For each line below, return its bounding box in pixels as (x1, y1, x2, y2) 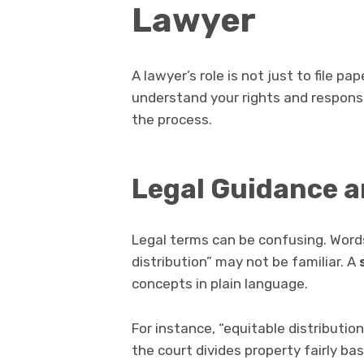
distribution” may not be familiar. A (132, 253, 359, 271)
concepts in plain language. (132, 275, 308, 292)
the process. (132, 111, 212, 128)
